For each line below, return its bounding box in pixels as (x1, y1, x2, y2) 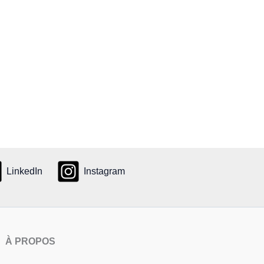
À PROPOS (5, 236, 56, 247)
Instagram (84, 166, 126, 177)
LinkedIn (6, 166, 42, 177)
